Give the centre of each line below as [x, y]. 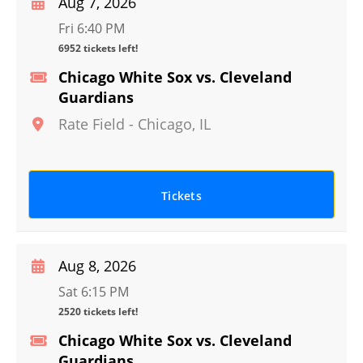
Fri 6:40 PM [92, 28]
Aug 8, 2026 [97, 266]
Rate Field [92, 124]
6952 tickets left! [98, 48]
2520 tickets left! [98, 312]
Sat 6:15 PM [94, 292]
